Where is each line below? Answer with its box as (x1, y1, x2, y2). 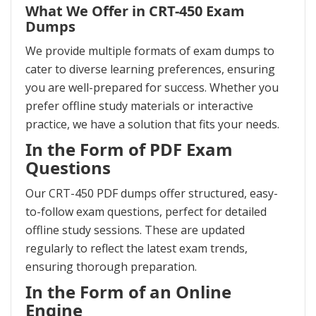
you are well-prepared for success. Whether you (25, 80, 279, 96)
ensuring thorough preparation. (25, 259, 197, 275)
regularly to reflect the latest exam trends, (25, 241, 248, 257)
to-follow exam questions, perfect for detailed (25, 204, 267, 220)
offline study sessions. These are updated (25, 222, 245, 238)
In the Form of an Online (25, 280, 231, 304)
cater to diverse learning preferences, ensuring (25, 61, 275, 78)
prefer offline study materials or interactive (25, 98, 253, 114)
